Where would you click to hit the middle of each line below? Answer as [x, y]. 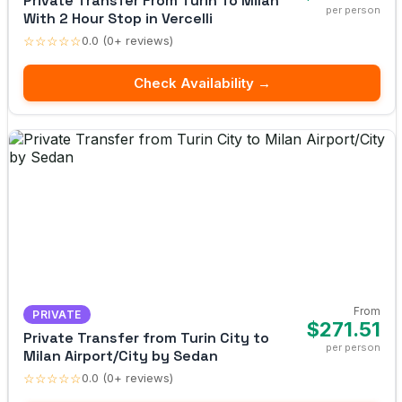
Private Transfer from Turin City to [146, 337]
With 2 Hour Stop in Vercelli [118, 18]
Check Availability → [202, 83]
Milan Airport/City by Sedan [121, 355]
